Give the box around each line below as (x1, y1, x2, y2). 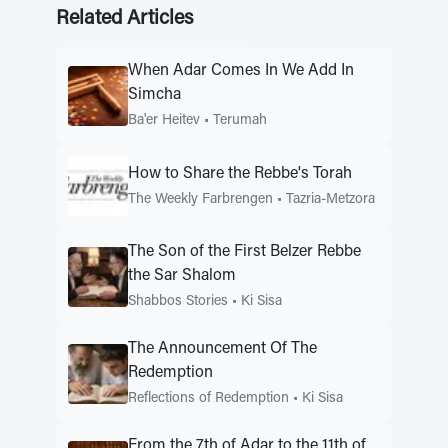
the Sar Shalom (128, 268, 236, 284)
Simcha (128, 87, 181, 103)
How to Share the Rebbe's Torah (128, 165, 352, 182)
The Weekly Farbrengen (128, 192, 273, 207)
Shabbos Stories (128, 295, 228, 309)
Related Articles (56, 9, 193, 29)
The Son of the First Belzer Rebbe (128, 244, 361, 260)
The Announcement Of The (128, 341, 317, 357)
